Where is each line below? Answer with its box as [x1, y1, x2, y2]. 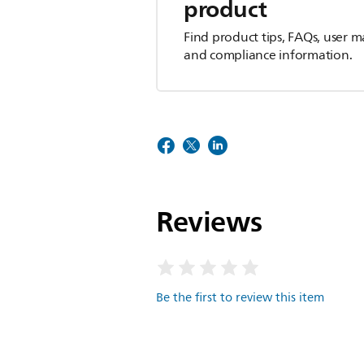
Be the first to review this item [156, 288, 324, 308]
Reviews [156, 197, 262, 245]
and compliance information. [184, 45, 353, 66]
